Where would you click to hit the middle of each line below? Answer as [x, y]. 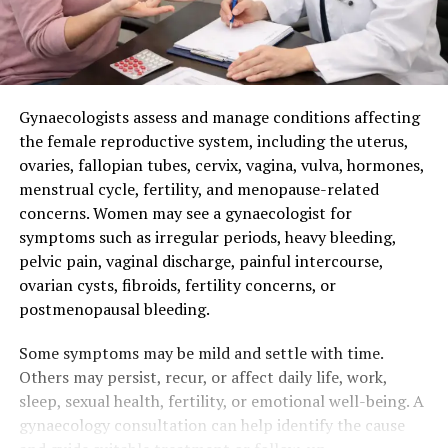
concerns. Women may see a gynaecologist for [185, 212]
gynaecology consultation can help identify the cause [211, 424]
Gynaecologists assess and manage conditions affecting [219, 116]
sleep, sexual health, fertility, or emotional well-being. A [221, 400]
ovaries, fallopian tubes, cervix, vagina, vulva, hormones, [221, 164]
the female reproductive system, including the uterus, [213, 140]
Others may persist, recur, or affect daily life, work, [202, 376]
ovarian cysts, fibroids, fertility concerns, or [177, 284]
